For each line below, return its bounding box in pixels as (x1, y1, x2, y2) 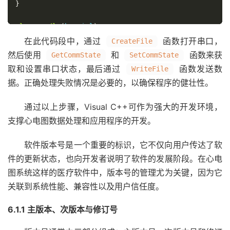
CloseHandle (15, 23, 61, 30)
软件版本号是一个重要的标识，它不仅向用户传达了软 (24, 140, 222, 150)
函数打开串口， (160, 36, 223, 46)
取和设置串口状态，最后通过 (8, 64, 124, 74)
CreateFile (111, 37, 152, 45)
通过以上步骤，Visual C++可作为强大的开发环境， (24, 102, 222, 112)
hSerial (65, 23, 93, 30)
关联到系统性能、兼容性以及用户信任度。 (8, 181, 164, 191)
